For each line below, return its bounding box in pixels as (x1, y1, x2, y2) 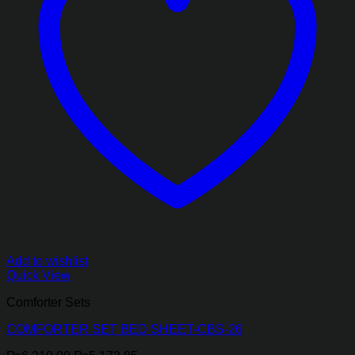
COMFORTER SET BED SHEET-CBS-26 (6, 323, 242, 336)
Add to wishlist (6, 254, 88, 268)
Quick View (6, 269, 71, 282)
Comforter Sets (6, 296, 90, 309)
